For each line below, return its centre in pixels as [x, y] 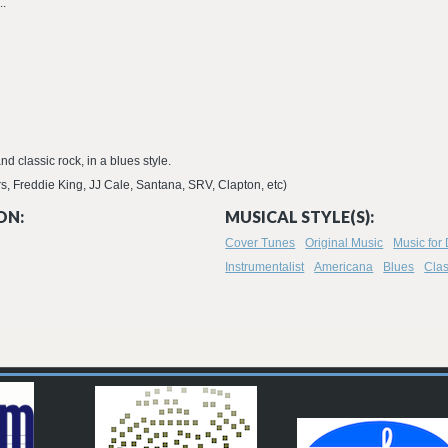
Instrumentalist [265, 267]
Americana [344, 267]
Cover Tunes [260, 243]
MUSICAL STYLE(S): [300, 216]
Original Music [344, 243]
